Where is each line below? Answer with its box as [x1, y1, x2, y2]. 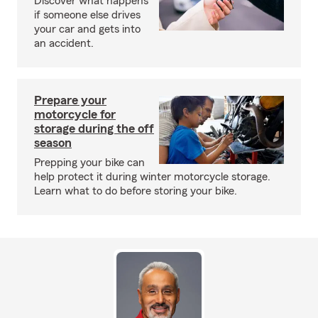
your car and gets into [34, 23, 141, 35]
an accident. [34, 38, 94, 49]
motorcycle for [34, 108, 116, 121]
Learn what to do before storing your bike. [34, 185, 237, 197]
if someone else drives [34, 9, 141, 21]
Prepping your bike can [34, 157, 145, 168]
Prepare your [34, 94, 106, 106]
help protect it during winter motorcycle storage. [34, 171, 270, 182]
